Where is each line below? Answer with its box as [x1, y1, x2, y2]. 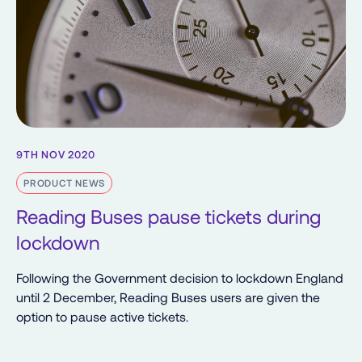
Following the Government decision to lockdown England [16, 269, 343, 285]
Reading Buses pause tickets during [16, 204, 321, 228]
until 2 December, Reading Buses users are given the [16, 288, 320, 305]
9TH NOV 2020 [16, 147, 95, 161]
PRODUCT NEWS [23, 176, 105, 188]
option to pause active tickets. [16, 308, 188, 324]
